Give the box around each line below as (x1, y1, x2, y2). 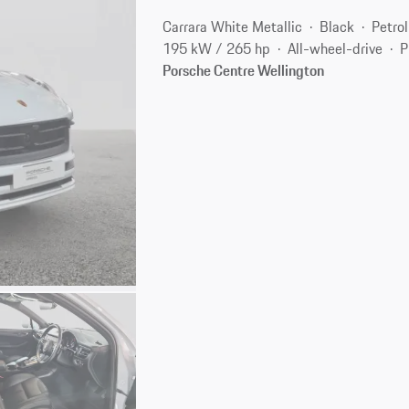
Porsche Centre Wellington (163, 58, 325, 81)
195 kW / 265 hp (163, 37, 271, 59)
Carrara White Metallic (163, 15, 303, 37)
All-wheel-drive (288, 37, 383, 59)
